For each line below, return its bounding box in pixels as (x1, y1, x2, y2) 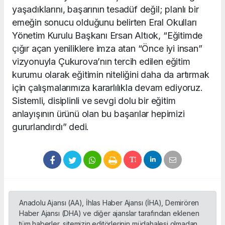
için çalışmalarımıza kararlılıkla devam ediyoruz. (12, 82, 203, 93)
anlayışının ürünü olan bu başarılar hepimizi (12, 108, 185, 120)
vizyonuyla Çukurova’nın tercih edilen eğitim (12, 56, 190, 67)
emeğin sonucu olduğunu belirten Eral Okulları (12, 17, 197, 28)
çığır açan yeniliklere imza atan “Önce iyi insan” (12, 43, 202, 54)
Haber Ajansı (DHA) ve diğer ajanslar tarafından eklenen (19, 209, 199, 218)
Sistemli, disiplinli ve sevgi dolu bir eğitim (12, 95, 176, 106)
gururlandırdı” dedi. (12, 122, 89, 133)
